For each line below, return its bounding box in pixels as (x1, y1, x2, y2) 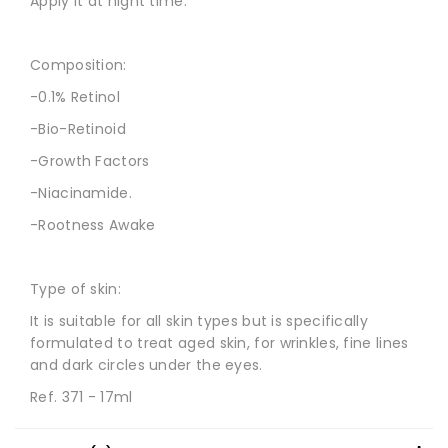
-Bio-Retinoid (30, 118, 126, 139)
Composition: (30, 54, 127, 75)
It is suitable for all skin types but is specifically (30, 310, 368, 331)
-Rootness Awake (30, 214, 156, 235)
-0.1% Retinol (30, 86, 125, 107)
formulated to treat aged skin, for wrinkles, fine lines (30, 332, 409, 353)
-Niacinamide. (30, 182, 132, 203)
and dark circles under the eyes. (30, 354, 263, 375)
